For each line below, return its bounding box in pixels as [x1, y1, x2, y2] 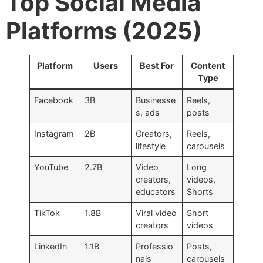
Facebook [34, 95, 74, 106]
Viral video [136, 208, 177, 218]
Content [190, 60, 225, 71]
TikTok [34, 208, 60, 218]
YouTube [34, 162, 69, 173]
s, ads [136, 107, 160, 118]
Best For [140, 60, 174, 71]
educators [136, 187, 176, 197]
